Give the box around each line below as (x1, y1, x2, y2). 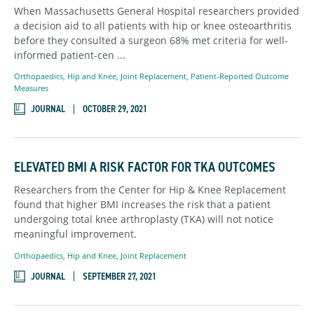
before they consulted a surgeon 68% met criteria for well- (14, 33, 288, 47)
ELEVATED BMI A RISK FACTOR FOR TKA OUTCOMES (14, 158, 275, 177)
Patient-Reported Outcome (191, 70, 289, 81)
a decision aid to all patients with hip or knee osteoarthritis (14, 18, 292, 32)
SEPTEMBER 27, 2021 (83, 269, 156, 283)
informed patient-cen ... (14, 48, 125, 62)
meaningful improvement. (14, 227, 137, 241)
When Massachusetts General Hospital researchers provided (14, 4, 299, 18)
